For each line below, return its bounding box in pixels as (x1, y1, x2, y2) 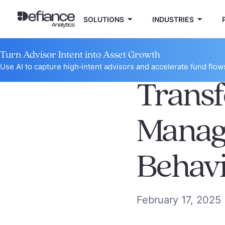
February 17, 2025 (137, 194, 221, 206)
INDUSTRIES (152, 15, 194, 24)
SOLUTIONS (83, 15, 124, 24)
